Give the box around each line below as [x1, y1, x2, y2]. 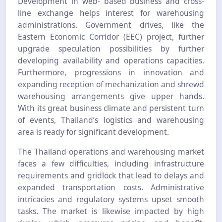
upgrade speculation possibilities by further [18, 43, 204, 54]
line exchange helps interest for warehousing [18, 7, 204, 18]
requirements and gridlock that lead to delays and [18, 169, 204, 181]
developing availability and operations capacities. [18, 55, 204, 66]
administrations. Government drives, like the [18, 19, 204, 30]
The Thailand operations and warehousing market [18, 146, 204, 157]
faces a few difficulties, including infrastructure [18, 158, 204, 169]
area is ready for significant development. [18, 126, 169, 137]
